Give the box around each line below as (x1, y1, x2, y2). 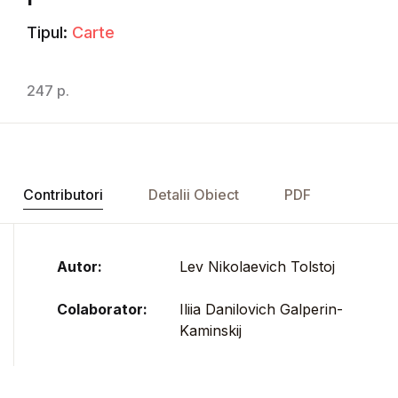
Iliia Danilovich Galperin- (179, 299, 343, 318)
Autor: (57, 257, 102, 275)
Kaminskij (179, 321, 242, 339)
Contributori (22, 185, 103, 203)
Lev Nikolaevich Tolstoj (179, 257, 335, 275)
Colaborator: (57, 299, 147, 318)
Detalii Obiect (147, 185, 239, 203)
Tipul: (27, 22, 68, 42)
